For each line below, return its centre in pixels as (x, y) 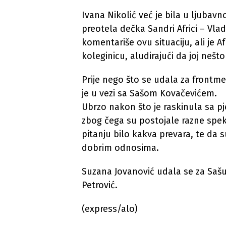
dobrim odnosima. (120, 148)
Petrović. (100, 185)
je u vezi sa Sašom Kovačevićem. (149, 93)
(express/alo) (110, 209)
